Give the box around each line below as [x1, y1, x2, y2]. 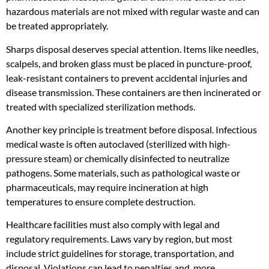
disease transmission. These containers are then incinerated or [6, 86, 261, 98]
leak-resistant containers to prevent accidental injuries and [6, 71, 247, 83]
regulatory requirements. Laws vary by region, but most [6, 233, 232, 245]
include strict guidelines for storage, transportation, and [6, 247, 234, 259]
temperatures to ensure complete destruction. [6, 196, 195, 208]
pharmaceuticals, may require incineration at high [6, 181, 208, 193]
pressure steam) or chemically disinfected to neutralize [6, 153, 229, 165]
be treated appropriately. [6, 20, 108, 32]
